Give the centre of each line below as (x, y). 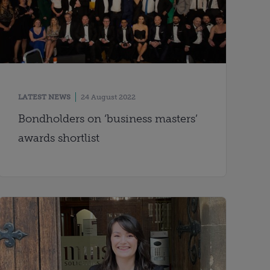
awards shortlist (59, 138)
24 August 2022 (108, 97)
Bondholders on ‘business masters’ (108, 118)
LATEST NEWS (45, 97)
